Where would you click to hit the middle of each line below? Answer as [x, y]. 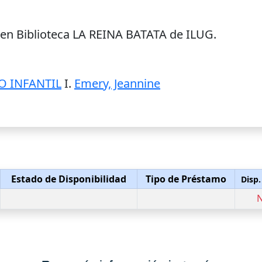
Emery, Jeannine [117, 83]
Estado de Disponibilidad [69, 179]
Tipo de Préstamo [186, 179]
